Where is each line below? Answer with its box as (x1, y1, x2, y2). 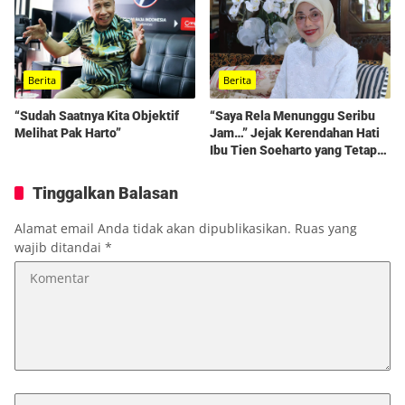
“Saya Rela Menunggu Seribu (210, 108, 375, 123)
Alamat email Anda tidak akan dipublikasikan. (14, 219, 291, 237)
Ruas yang (295, 219, 357, 237)
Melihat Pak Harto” (14, 125, 121, 140)
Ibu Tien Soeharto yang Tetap (210, 142, 377, 157)
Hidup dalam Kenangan (210, 159, 341, 174)
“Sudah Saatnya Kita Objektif (14, 108, 179, 123)
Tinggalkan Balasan (33, 183, 178, 202)
